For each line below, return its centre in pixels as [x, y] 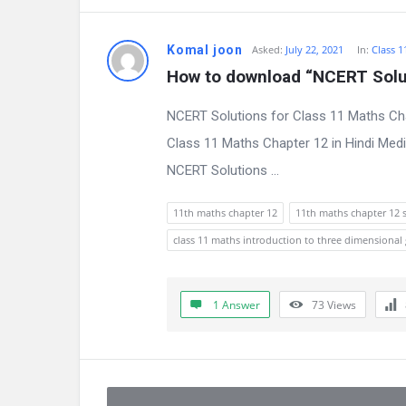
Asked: [267, 49]
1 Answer [237, 305]
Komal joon [205, 50]
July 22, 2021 [314, 49]
